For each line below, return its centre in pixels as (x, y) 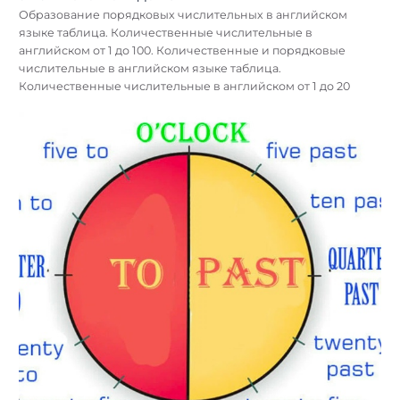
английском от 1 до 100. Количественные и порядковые (182, 50)
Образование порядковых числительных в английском (183, 14)
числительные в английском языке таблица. (150, 68)
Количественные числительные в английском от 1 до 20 (184, 86)
